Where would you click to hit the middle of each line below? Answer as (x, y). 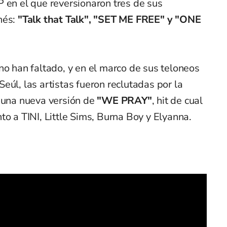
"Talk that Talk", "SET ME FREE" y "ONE (109, 19)
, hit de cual (177, 100)
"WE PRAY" (124, 100)
